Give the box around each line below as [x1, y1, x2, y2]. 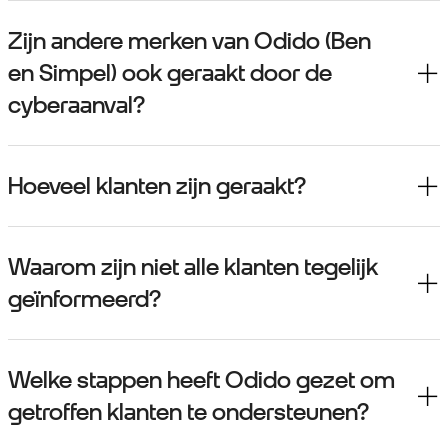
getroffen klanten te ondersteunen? [8, 398, 369, 427]
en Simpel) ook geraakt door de [8, 59, 332, 88]
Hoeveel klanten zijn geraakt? [8, 172, 306, 201]
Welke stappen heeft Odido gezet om [8, 366, 395, 395]
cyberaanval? [8, 91, 145, 120]
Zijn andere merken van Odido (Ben [8, 27, 371, 56]
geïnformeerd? [8, 285, 161, 314]
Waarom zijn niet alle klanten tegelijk [8, 253, 378, 282]
